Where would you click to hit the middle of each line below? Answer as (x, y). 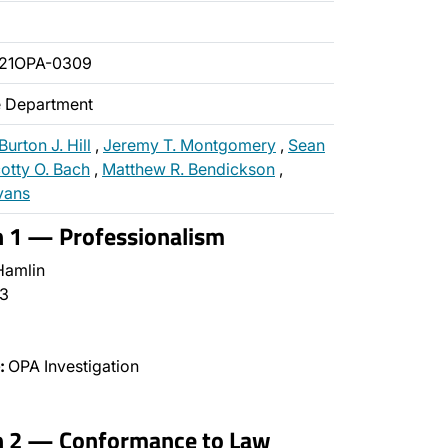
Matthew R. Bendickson (188, 169)
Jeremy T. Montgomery (189, 145)
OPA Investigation (71, 366)
